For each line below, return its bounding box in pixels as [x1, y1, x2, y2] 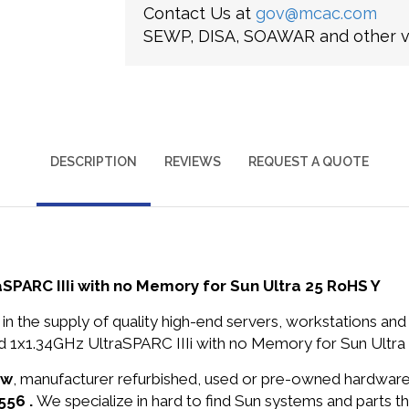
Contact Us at [142, 4, 256, 23]
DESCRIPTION [49, 154, 137, 169]
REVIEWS [163, 154, 221, 169]
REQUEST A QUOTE [247, 154, 369, 169]
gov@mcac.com [255, 4, 377, 23]
